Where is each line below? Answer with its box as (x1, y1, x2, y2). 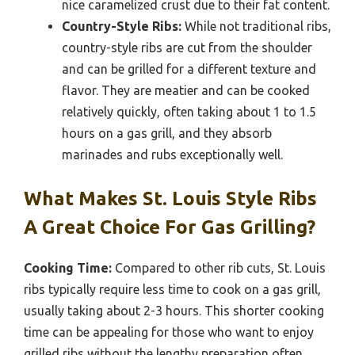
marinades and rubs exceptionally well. (62, 147, 283, 162)
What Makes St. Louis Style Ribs (24, 187, 317, 209)
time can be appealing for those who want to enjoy (24, 324, 314, 339)
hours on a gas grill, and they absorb (62, 125, 272, 140)
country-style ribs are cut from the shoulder (62, 40, 312, 55)
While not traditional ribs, (181, 18, 331, 33)
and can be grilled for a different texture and (62, 61, 316, 76)
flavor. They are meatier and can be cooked (62, 82, 310, 97)
